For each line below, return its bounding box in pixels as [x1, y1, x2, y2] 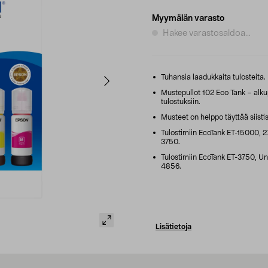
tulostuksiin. [161, 98, 200, 105]
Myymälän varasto [152, 14, 224, 23]
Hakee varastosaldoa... [163, 29, 251, 38]
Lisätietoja [156, 223, 191, 230]
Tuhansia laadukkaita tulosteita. [159, 73, 266, 81]
